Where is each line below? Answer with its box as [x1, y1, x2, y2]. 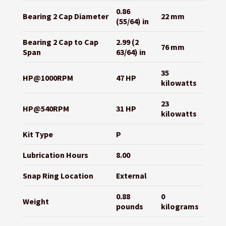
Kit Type [22, 129, 53, 140]
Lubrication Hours [22, 150, 88, 160]
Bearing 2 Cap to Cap [22, 37, 98, 47]
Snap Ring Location [22, 171, 93, 181]
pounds [116, 201, 143, 212]
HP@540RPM [22, 103, 69, 114]
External [116, 171, 147, 181]
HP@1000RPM [22, 73, 73, 83]
